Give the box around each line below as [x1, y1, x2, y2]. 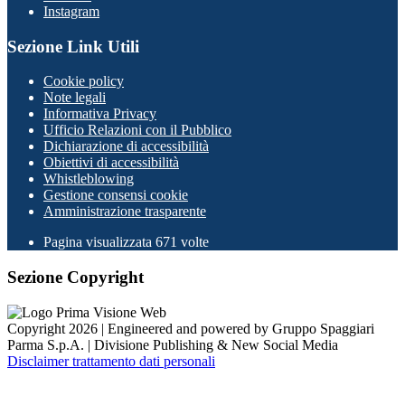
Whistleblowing [43, 171, 134, 187]
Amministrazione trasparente [43, 203, 206, 220]
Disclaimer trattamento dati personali [7, 353, 215, 369]
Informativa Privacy [43, 106, 156, 122]
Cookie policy [43, 73, 124, 89]
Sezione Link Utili [7, 36, 139, 56]
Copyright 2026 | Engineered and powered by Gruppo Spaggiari [7, 320, 374, 336]
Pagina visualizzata [43, 234, 155, 250]
